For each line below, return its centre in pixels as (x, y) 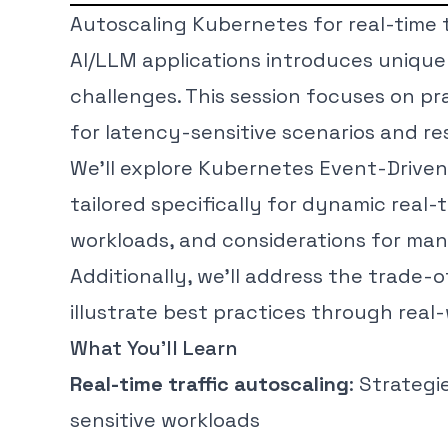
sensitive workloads (165, 419)
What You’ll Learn (154, 347)
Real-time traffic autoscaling (209, 383)
